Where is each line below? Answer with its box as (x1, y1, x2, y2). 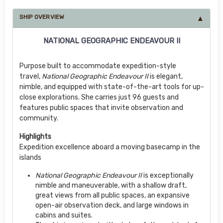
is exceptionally (141, 171, 194, 180)
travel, (19, 72, 42, 81)
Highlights (19, 132, 51, 141)
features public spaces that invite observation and (19, 103, 183, 112)
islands (19, 153, 41, 162)
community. (19, 113, 58, 122)
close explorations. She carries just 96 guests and (19, 93, 179, 102)
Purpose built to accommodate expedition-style (19, 61, 176, 70)
